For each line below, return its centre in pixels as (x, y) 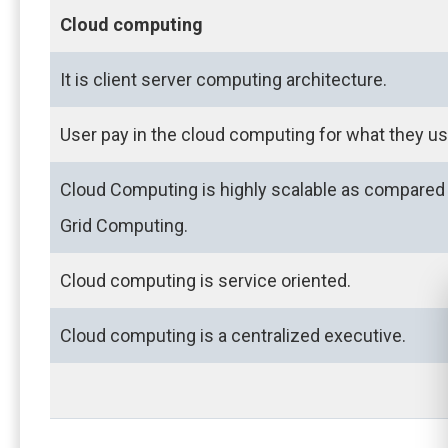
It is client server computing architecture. (223, 79)
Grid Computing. (128, 225)
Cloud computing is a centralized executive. (237, 335)
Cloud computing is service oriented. (205, 280)
